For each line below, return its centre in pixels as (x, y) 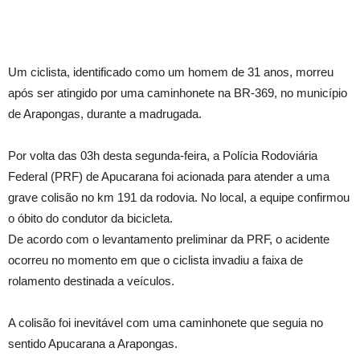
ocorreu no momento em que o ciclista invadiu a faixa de (155, 260)
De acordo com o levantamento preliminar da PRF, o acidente (169, 239)
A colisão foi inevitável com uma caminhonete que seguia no (166, 322)
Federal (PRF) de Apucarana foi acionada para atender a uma (169, 176)
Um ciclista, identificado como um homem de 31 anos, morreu (171, 72)
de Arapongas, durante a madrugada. (105, 113)
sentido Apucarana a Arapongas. (93, 343)
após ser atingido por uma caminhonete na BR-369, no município (178, 92)
